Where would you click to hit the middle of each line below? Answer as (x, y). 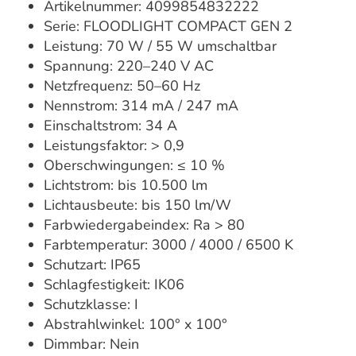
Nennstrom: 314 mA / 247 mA (141, 106)
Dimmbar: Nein (91, 344)
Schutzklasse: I (91, 305)
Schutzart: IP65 (92, 265)
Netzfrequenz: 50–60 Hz (122, 86)
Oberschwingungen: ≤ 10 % (134, 166)
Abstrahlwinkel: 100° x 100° (135, 325)
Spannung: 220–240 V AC (129, 66)
